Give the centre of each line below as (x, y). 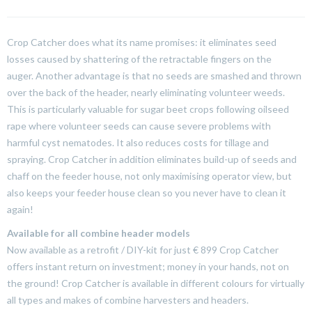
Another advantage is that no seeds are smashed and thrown (169, 76)
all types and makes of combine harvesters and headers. (128, 300)
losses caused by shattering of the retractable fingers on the (139, 59)
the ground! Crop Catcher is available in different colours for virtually (156, 283)
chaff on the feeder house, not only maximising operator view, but (149, 176)
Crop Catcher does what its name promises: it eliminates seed (142, 42)
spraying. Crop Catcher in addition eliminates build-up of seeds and (152, 159)
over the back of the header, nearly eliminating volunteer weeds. (146, 92)
